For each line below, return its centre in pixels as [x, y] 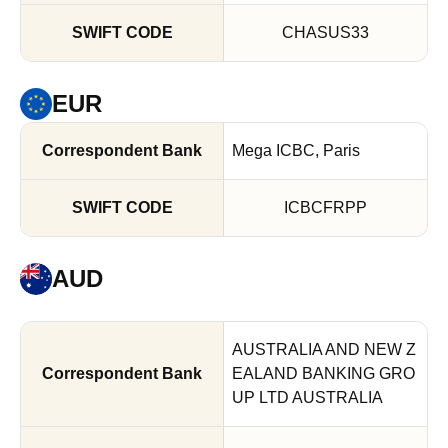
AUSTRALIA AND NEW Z [324, 349]
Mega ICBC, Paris [296, 150]
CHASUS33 [325, 32]
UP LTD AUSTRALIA [307, 397]
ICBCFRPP [325, 207]
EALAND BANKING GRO [323, 373]
